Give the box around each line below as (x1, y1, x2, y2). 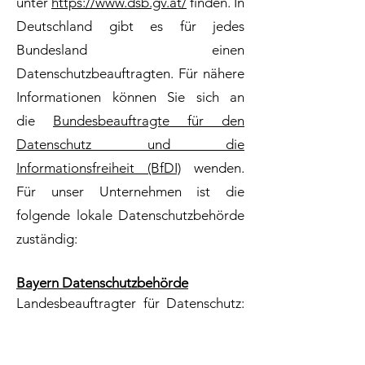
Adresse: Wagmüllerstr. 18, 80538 (16, 342, 244, 358)
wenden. (181, 160, 244, 176)
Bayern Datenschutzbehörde (16, 275, 188, 291)
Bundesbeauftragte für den (53, 112, 244, 129)
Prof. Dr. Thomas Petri (16, 319, 148, 335)
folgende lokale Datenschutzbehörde (16, 207, 244, 223)
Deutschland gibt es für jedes (16, 18, 244, 34)
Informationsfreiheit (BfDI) (16, 160, 181, 176)
